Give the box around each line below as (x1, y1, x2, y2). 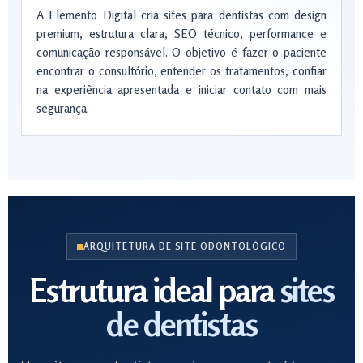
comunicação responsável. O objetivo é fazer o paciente (36, 45, 327, 60)
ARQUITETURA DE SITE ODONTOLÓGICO (83, 241, 287, 252)
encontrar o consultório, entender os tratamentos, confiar (36, 63, 327, 79)
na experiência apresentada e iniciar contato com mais (36, 82, 327, 97)
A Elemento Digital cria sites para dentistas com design (36, 7, 327, 23)
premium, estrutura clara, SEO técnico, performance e (36, 26, 327, 41)
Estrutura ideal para (29, 271, 280, 310)
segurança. (36, 100, 89, 116)
